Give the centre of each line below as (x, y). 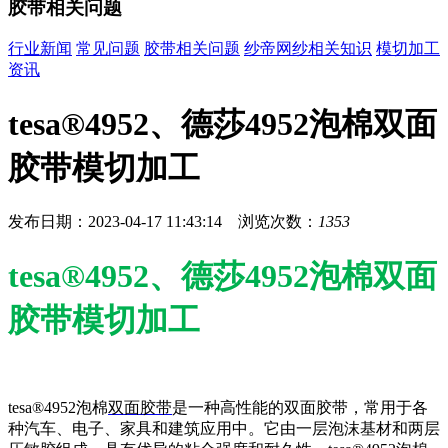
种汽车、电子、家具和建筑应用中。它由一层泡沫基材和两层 (224, 429)
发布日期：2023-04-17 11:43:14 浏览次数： (163, 222)
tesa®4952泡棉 (58, 408)
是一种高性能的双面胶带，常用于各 (300, 408)
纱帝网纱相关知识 (308, 49)
